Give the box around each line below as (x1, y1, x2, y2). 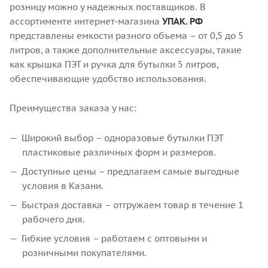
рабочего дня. (22, 213, 85, 225)
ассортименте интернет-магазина (10, 15, 162, 27)
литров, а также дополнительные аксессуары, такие (10, 44, 242, 56)
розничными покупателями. (22, 246, 147, 258)
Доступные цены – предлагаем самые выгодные (22, 165, 239, 177)
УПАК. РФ (162, 15, 203, 27)
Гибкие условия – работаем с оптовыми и (22, 232, 207, 244)
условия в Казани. (22, 179, 103, 191)
